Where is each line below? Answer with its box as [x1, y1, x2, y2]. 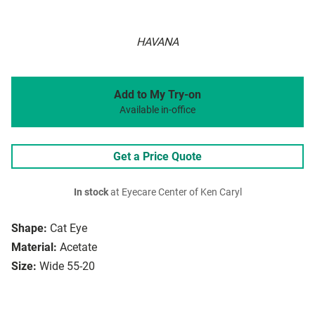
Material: [11, 240, 57, 255]
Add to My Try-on [114, 88, 201, 102]
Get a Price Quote [113, 150, 202, 164]
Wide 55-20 [39, 259, 95, 274]
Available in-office [120, 104, 195, 117]
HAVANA [136, 35, 179, 49]
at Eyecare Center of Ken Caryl [108, 186, 242, 199]
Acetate [60, 240, 97, 255]
